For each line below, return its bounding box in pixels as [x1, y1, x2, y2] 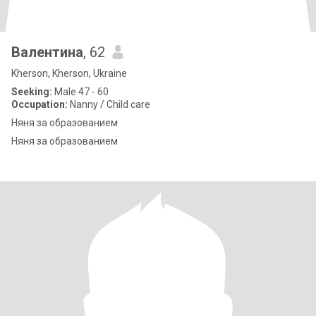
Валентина [11, 44, 83, 61]
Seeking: [11, 86, 52, 97]
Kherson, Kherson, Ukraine [11, 68, 127, 79]
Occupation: [11, 99, 68, 110]
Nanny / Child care [68, 99, 150, 110]
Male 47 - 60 [52, 86, 109, 97]
